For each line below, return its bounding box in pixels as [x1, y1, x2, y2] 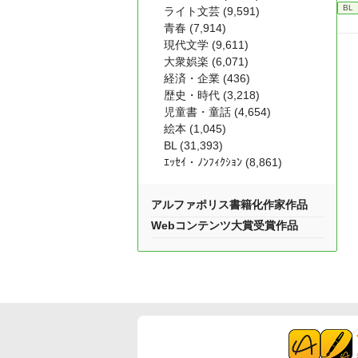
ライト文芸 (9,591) [164, 5, 260, 18]
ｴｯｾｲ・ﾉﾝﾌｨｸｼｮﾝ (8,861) [164, 156, 282, 169]
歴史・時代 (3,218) [164, 89, 260, 101]
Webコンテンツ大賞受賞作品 [151, 219, 298, 232]
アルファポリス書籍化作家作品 [151, 198, 308, 211]
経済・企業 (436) [164, 72, 250, 85]
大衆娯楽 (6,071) [164, 55, 249, 68]
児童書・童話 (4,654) [164, 105, 271, 118]
